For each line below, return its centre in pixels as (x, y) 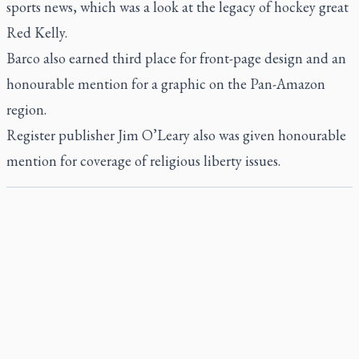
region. (26, 109)
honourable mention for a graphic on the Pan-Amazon (166, 84)
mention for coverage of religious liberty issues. (143, 161)
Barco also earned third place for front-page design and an (176, 58)
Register (31, 135)
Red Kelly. (37, 32)
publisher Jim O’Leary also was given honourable (201, 135)
